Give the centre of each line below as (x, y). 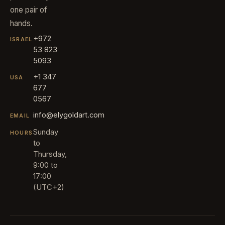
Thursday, (50, 154)
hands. (21, 23)
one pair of (29, 10)
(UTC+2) (49, 187)
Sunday (46, 132)
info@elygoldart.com (69, 115)
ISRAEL (21, 39)
